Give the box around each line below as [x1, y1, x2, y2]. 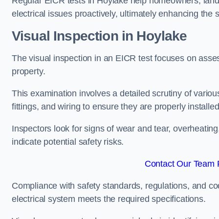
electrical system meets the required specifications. [12, 194, 206, 204]
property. [12, 66, 45, 76]
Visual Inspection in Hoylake [12, 28, 187, 44]
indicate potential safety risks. [12, 137, 124, 147]
